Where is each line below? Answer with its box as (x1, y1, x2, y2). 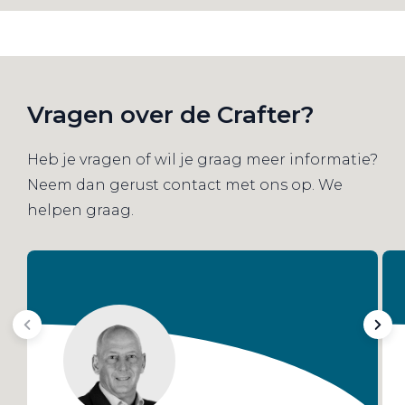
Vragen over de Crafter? (27, 99, 315, 129)
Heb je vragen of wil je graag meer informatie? (27, 150, 378, 168)
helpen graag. (27, 201, 137, 219)
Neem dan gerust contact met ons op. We (27, 175, 343, 193)
